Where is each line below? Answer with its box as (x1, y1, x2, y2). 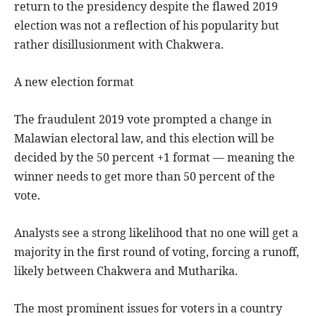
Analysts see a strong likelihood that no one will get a (14, 224, 298, 241)
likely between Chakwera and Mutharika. (14, 262, 238, 279)
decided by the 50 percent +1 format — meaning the (14, 149, 295, 165)
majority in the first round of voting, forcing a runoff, (14, 243, 299, 260)
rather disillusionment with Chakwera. (14, 36, 224, 52)
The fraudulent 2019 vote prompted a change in (14, 111, 272, 127)
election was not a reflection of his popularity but (14, 17, 279, 33)
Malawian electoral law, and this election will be (14, 130, 274, 146)
